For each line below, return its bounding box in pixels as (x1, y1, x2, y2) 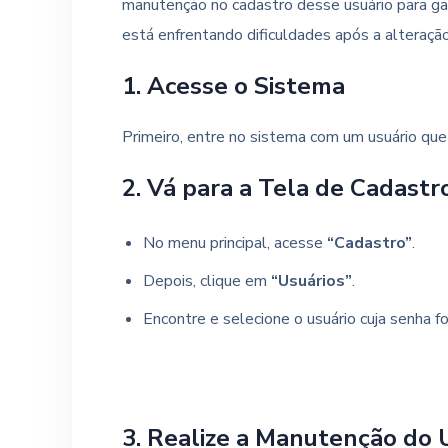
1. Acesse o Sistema (122, 70, 345, 102)
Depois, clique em (142, 270, 271, 292)
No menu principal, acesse (142, 232, 327, 254)
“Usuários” (270, 270, 352, 292)
